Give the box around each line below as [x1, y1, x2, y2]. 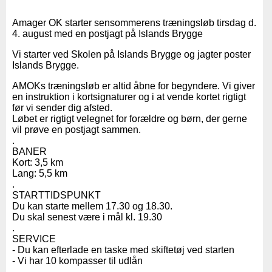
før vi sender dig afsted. [12, 102, 112, 113]
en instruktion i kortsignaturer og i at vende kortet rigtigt [12, 91, 246, 102]
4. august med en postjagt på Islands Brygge [12, 28, 203, 39]
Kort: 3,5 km [12, 157, 63, 168]
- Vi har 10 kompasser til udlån [12, 255, 143, 266]
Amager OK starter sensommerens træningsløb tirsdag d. [12, 17, 256, 28]
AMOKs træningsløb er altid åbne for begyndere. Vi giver [12, 80, 255, 91]
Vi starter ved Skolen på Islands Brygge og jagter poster [12, 49, 251, 59]
